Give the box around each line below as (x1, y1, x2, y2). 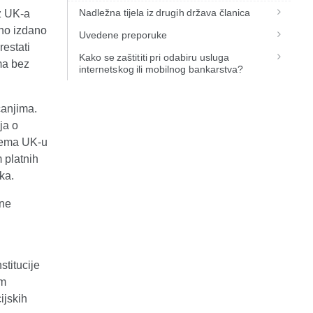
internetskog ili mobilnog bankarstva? (78, 64, 244, 75)
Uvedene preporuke (78, 29, 168, 41)
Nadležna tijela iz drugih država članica (78, 7, 251, 18)
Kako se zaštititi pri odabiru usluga (78, 52, 229, 63)
